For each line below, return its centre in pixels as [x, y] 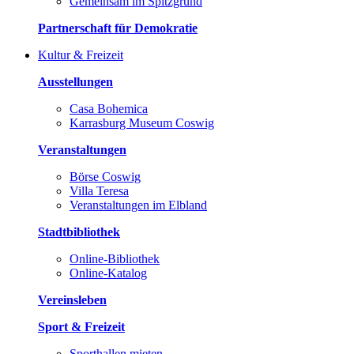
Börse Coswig [105, 176]
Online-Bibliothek [115, 258]
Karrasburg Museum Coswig [142, 122]
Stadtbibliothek [79, 232]
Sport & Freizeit [81, 326]
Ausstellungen [75, 81]
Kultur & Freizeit [81, 55]
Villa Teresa [99, 190]
